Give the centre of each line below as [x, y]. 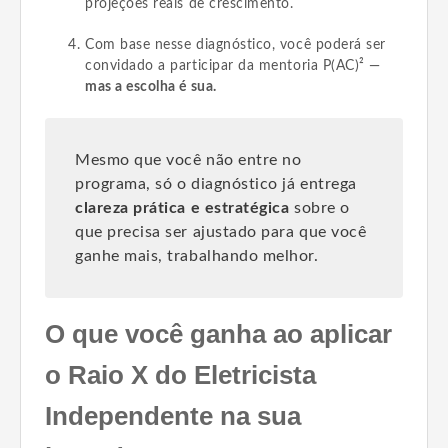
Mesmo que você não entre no [188, 160]
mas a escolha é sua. [151, 87]
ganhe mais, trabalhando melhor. [197, 256]
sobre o [319, 208]
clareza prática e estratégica [182, 208]
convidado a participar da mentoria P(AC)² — [233, 66]
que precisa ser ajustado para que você [221, 232]
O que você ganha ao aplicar [218, 334]
